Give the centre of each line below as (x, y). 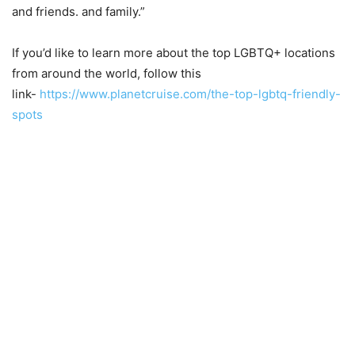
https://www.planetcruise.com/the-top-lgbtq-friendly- (190, 94)
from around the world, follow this (107, 73)
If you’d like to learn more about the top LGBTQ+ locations (174, 52)
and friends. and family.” (78, 11)
